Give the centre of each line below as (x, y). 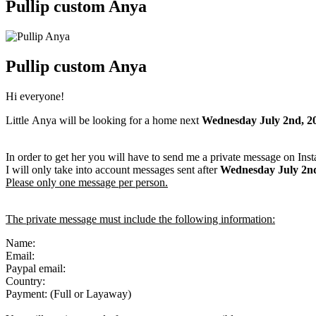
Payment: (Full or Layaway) (68, 294)
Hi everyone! (35, 97)
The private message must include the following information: (140, 219)
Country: (25, 281)
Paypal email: (36, 269)
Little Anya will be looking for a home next (104, 121)
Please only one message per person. (87, 183)
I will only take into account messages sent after (113, 170)
